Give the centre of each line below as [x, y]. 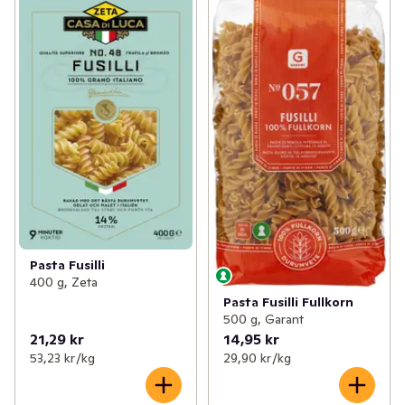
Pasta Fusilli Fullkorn [288, 301]
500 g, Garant [263, 319]
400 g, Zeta [64, 283]
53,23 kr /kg [62, 358]
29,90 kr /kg [257, 358]
